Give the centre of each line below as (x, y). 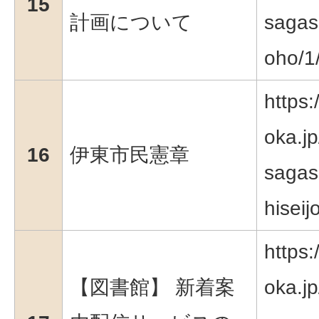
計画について (131, 22)
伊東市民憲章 (130, 155)
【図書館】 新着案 (152, 287)
